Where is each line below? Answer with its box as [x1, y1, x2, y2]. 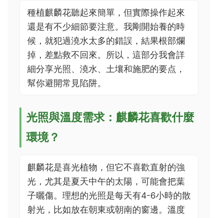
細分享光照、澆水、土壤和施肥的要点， [27, 64, 185, 74]
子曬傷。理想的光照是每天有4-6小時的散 [27, 190, 191, 200]
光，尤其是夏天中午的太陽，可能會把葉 [27, 176, 185, 186]
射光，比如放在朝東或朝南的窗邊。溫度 [27, 204, 185, 215]
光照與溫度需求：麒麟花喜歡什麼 [26, 110, 194, 124]
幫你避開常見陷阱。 [27, 78, 106, 88]
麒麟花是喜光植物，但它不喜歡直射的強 [27, 162, 185, 172]
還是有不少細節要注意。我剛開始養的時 [27, 21, 185, 32]
